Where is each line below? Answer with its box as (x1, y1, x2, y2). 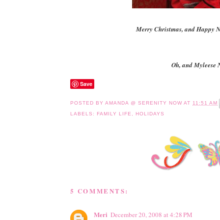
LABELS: (70, 110, 97, 116)
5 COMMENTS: (70, 186, 129, 195)
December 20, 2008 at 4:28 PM (110, 210, 192, 219)
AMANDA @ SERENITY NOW (105, 100, 182, 106)
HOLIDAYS (135, 110, 165, 116)
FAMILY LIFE (96, 110, 132, 116)
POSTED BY (70, 100, 105, 106)
